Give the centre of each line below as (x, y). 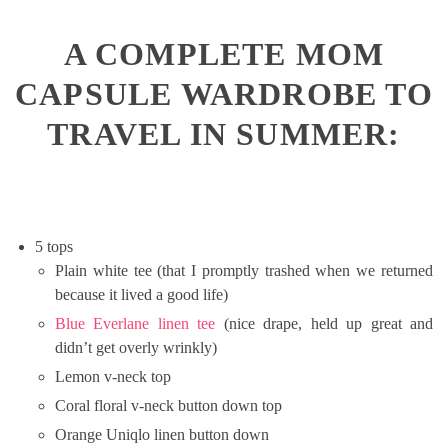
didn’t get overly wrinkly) (136, 347)
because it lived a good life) (141, 294)
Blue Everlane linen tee (135, 323)
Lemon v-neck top (113, 376)
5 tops (54, 246)
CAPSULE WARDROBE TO (224, 94)
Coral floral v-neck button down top (168, 405)
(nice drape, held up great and (324, 323)
